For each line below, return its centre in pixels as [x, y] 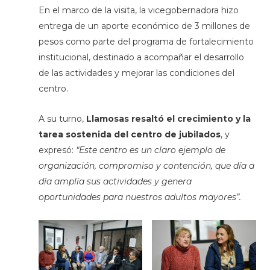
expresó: [57, 150]
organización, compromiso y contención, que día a [146, 166]
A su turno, [61, 119]
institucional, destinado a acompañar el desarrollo [141, 57]
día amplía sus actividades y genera [115, 182]
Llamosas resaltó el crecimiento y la [167, 119]
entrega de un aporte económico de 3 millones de [144, 26]
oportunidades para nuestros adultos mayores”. [140, 197]
